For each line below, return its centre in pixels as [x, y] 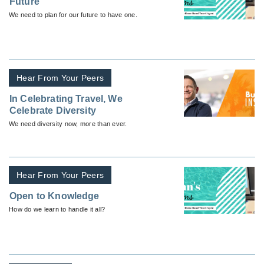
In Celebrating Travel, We [66, 98]
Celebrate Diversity [53, 110]
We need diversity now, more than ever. [68, 123]
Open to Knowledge [55, 196]
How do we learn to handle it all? [57, 209]
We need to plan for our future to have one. [73, 14]
